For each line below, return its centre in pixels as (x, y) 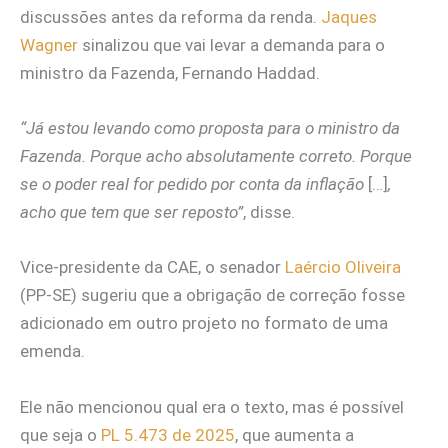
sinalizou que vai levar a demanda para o (231, 45)
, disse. (269, 212)
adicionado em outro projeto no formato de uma (204, 323)
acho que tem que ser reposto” (131, 212)
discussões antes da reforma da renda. (170, 17)
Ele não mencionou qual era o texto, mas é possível (212, 406)
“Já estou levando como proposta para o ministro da (210, 128)
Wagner (49, 45)
